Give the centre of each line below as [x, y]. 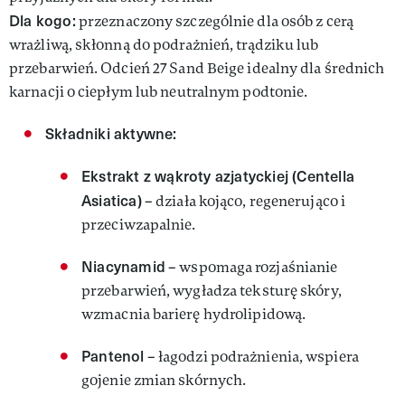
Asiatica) [112, 200]
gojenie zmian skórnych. [164, 380]
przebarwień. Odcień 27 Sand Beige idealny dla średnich [197, 68]
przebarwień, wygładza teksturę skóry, [212, 291]
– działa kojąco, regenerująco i [244, 201]
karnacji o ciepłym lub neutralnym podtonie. [159, 92]
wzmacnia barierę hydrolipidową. [194, 314]
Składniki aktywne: [111, 133]
